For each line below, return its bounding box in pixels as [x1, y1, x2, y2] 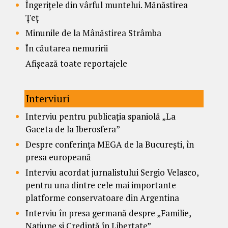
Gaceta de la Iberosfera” [25, 123, 120, 135]
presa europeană [25, 151, 91, 163]
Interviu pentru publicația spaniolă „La [25, 110, 176, 123]
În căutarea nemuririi [25, 42, 108, 54]
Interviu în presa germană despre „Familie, [25, 207, 191, 219]
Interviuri [25, 92, 70, 106]
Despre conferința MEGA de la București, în [25, 138, 194, 151]
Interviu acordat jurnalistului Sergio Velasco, [25, 166, 198, 179]
